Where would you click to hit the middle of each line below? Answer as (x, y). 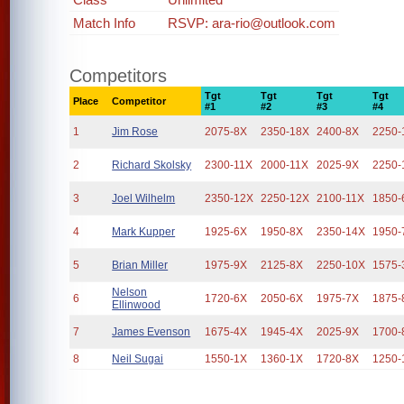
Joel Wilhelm (144, 198)
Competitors (119, 76)
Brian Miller (140, 265)
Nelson (130, 292)
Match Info (105, 23)
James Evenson (151, 332)
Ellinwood (137, 305)
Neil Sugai (138, 359)
